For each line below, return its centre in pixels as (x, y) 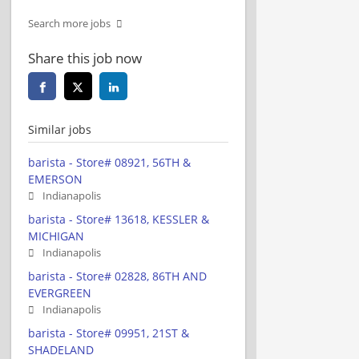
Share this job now (85, 58)
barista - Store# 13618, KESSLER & (119, 219)
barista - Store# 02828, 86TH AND (117, 276)
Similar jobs (60, 129)
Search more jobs (69, 23)
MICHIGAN (56, 236)
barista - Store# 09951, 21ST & (109, 333)
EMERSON (55, 179)
